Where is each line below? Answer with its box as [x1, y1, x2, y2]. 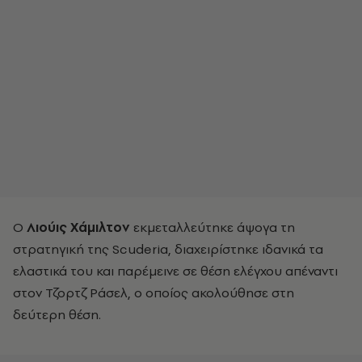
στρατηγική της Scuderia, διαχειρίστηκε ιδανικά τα [13, 240, 323, 258]
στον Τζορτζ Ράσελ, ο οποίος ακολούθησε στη [13, 284, 294, 301]
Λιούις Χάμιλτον [27, 218, 130, 236]
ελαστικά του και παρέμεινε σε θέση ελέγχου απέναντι [13, 262, 338, 280]
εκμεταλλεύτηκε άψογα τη [130, 218, 295, 236]
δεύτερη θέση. [13, 305, 101, 323]
